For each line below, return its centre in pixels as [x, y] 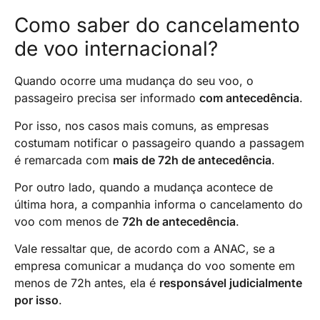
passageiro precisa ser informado [107, 98]
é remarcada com [64, 160]
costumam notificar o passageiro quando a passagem [159, 142]
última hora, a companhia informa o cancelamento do [159, 205]
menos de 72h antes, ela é [87, 283]
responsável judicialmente [231, 283]
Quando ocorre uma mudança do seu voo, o [134, 81]
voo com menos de [68, 222]
